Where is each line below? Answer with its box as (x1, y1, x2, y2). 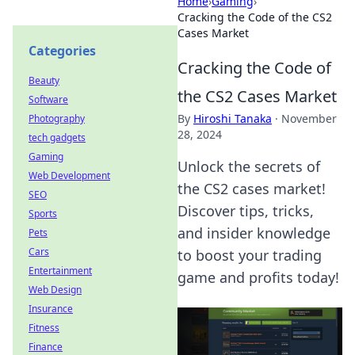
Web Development (29, 169, 110, 182)
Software (29, 93, 68, 106)
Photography (29, 112, 85, 125)
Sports (29, 207, 57, 220)
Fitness (29, 321, 59, 334)
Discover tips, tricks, (177, 201, 314, 220)
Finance (29, 340, 63, 353)
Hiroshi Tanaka (193, 111, 272, 126)
